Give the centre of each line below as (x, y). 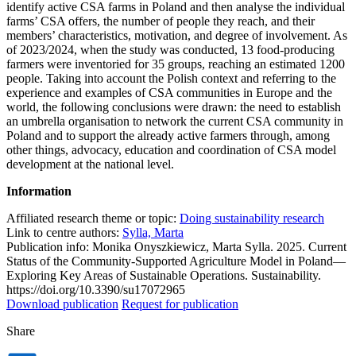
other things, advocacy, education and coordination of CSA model (171, 149)
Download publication (62, 304)
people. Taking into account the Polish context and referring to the (171, 78)
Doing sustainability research (252, 218)
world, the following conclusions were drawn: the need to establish (174, 106)
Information (39, 191)
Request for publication (180, 304)
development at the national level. (90, 164)
